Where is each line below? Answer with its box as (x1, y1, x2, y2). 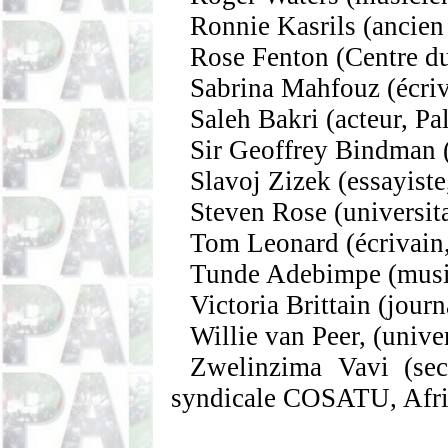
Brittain (286, 290, 372, 320)
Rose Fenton (190, 42, 330, 72)
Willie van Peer (190, 321, 360, 351)
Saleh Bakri (190, 104, 320, 134)
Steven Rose (190, 197, 328, 227)
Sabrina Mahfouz (190, 73, 381, 103)
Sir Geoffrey (190, 135, 336, 165)
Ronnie (190, 11, 278, 41)
